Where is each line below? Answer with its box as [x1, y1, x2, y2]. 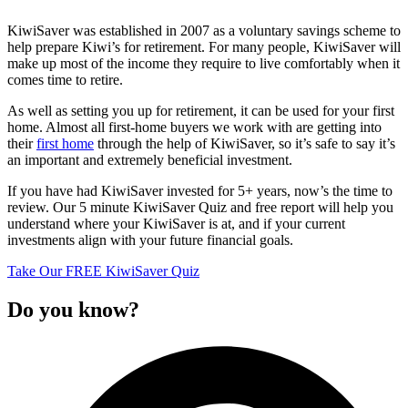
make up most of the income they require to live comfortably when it [7, 55, 400, 71]
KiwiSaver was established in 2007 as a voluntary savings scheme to [7, 22, 401, 38]
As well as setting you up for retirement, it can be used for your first [7, 102, 394, 118]
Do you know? [7, 297, 139, 321]
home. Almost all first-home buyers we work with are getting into [7, 118, 382, 135]
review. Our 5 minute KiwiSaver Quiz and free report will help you [7, 199, 393, 215]
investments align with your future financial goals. [7, 231, 297, 248]
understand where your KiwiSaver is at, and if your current [7, 215, 345, 231]
